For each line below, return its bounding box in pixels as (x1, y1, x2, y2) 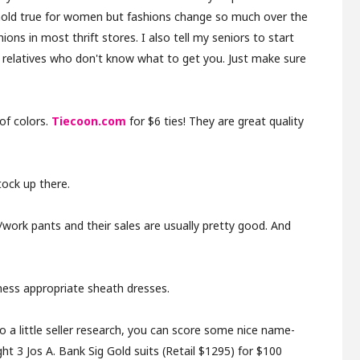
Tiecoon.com (51, 113, 126, 129)
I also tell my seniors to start (141, 30, 294, 45)
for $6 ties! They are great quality (126, 113, 304, 129)
